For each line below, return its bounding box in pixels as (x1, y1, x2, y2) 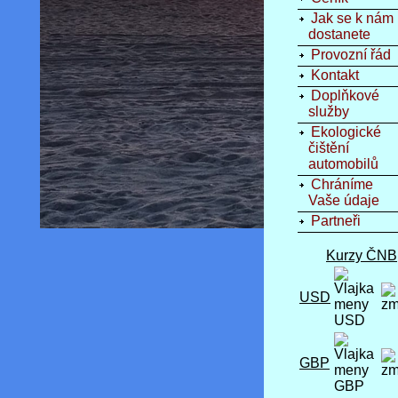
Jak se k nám (311, 11, 394, 26)
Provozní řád (311, 47, 391, 62)
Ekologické (311, 124, 381, 139)
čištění (298, 140, 349, 155)
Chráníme (311, 177, 373, 192)
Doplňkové (311, 88, 379, 103)
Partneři (311, 213, 361, 228)
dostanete (298, 27, 370, 42)
